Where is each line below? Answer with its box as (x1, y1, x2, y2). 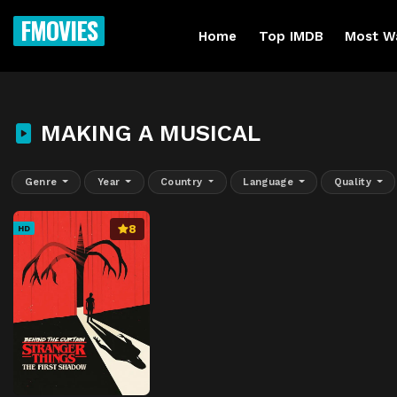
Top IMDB (258, 27, 323, 44)
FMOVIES (20, 12, 97, 48)
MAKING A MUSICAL (34, 120, 261, 146)
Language (243, 175, 297, 188)
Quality (333, 175, 375, 188)
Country (160, 175, 206, 188)
